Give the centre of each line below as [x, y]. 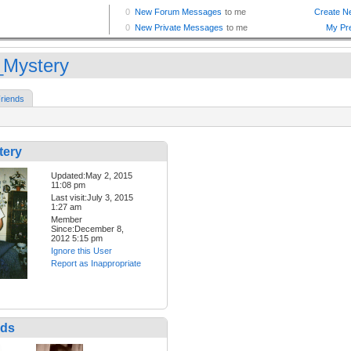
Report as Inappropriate [96, 264]
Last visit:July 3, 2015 [92, 198]
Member [67, 220]
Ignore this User [81, 251]
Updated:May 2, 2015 [92, 176]
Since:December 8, [87, 229]
